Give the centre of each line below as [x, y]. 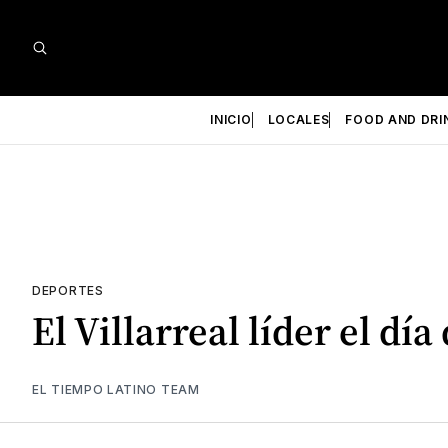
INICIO [231, 119]
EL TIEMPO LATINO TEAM [116, 389]
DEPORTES [68, 290]
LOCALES [298, 119]
